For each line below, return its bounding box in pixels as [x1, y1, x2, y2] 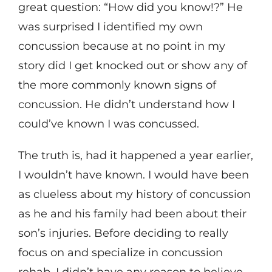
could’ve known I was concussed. [18, 117, 199, 131]
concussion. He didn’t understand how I [18, 98, 235, 112]
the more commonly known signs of [18, 78, 216, 92]
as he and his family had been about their [18, 207, 246, 221]
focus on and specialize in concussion [18, 246, 223, 260]
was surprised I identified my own [18, 20, 203, 34]
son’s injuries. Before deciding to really [18, 226, 228, 240]
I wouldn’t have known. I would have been [18, 168, 249, 182]
